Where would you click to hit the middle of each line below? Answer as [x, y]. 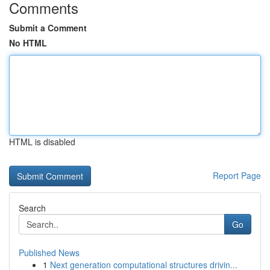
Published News [49, 253]
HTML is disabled [42, 142]
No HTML [28, 43]
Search [32, 208]
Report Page [237, 175]
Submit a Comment [48, 28]
